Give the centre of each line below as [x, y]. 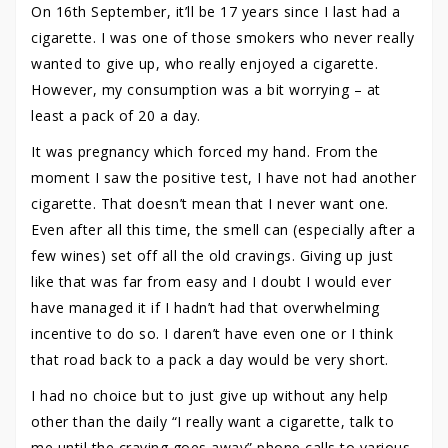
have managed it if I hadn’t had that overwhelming [205, 307]
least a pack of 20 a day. [116, 115]
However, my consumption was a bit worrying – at [206, 89]
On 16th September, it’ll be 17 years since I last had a [216, 11]
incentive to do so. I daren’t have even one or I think [212, 333]
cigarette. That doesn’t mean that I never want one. [210, 203]
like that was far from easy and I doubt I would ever [211, 281]
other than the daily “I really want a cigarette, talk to [212, 421]
